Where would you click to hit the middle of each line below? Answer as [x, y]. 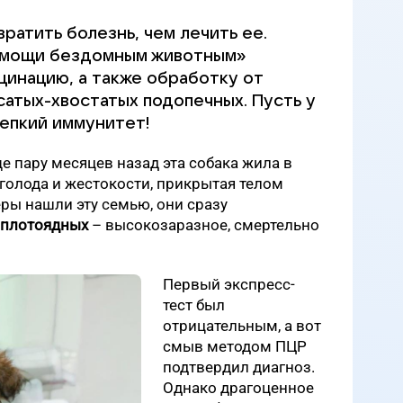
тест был [194, 305]
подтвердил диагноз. [239, 367]
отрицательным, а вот [242, 326]
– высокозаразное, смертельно [204, 225]
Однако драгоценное [238, 388]
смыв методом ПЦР [235, 346]
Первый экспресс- [229, 284]
